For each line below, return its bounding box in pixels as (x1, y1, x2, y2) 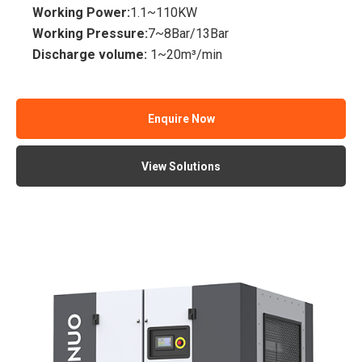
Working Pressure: (32, 26, 149, 42)
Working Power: (32, 5, 131, 21)
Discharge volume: (32, 47, 151, 63)
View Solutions (141, 159, 221, 173)
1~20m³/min (150, 47, 223, 63)
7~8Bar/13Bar (148, 26, 229, 42)
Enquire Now (147, 112, 215, 126)
